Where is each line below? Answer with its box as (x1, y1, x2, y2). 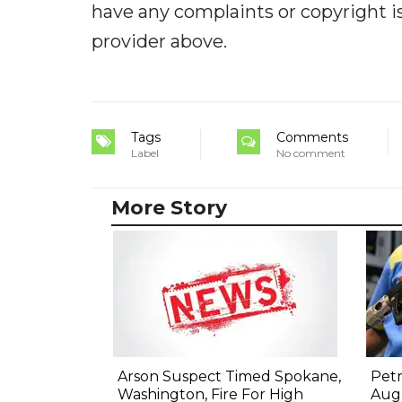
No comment (276, 146, 345, 161)
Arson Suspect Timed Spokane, (118, 368, 341, 386)
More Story (111, 196, 227, 221)
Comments (276, 129, 348, 146)
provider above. (92, 31, 227, 53)
